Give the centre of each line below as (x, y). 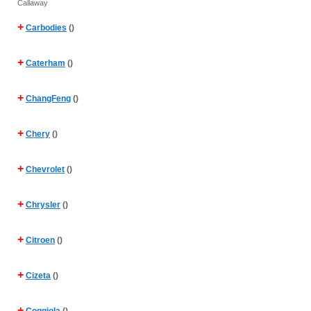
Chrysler (43, 205)
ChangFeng (48, 99)
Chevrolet (45, 169)
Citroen (40, 240)
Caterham (45, 63)
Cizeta (38, 276)
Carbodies (46, 28)
